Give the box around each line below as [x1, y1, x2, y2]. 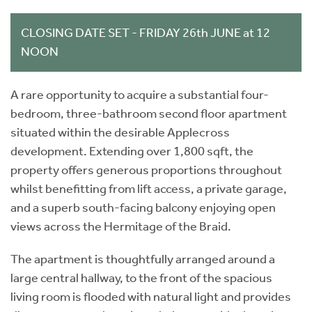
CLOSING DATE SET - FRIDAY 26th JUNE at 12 [21, 24, 270, 40]
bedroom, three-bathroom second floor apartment [10, 105, 287, 121]
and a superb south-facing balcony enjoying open [10, 199, 276, 215]
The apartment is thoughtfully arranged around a [10, 251, 275, 267]
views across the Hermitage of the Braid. [10, 218, 231, 234]
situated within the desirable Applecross [10, 124, 230, 140]
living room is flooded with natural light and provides [10, 288, 291, 304]
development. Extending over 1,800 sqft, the [10, 143, 253, 159]
